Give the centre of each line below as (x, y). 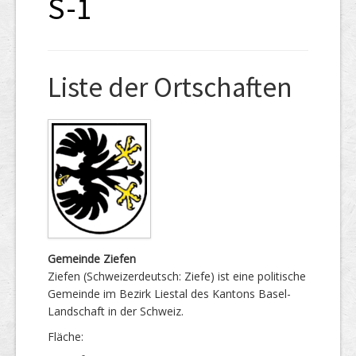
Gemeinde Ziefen (92, 258)
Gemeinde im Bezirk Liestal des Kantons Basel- (169, 293)
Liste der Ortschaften (170, 87)
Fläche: (66, 336)
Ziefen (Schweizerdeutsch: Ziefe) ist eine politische (177, 276)
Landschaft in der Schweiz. (116, 311)
